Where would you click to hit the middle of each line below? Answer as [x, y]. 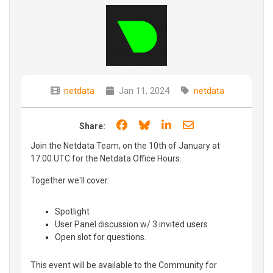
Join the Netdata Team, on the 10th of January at [125, 145]
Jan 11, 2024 [143, 90]
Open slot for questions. [101, 237]
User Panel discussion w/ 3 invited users [131, 224]
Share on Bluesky [193, 124]
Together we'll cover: [70, 180]
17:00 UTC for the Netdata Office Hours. [106, 158]
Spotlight [72, 211]
